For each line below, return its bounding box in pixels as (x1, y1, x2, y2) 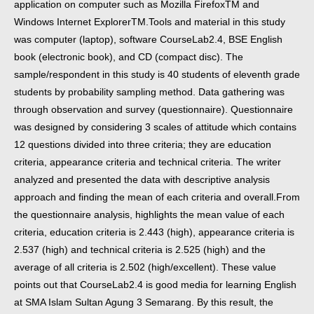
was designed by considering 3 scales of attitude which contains (14, 121, 296, 132)
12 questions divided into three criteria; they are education (14, 139, 271, 150)
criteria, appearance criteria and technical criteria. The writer (14, 156, 281, 168)
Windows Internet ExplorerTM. (14, 16, 149, 27)
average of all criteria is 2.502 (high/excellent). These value (14, 261, 276, 273)
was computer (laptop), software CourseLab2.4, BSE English (14, 34, 282, 45)
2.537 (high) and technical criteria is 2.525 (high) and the (14, 244, 266, 255)
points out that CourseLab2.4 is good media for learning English (14, 279, 296, 290)
